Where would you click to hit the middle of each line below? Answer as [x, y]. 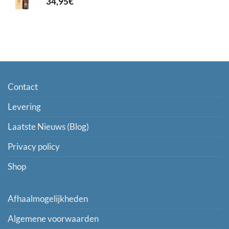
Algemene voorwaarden [53, 219]
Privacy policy [34, 146]
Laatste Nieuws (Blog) [48, 127]
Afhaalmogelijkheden [48, 199]
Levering [24, 107]
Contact [23, 87]
